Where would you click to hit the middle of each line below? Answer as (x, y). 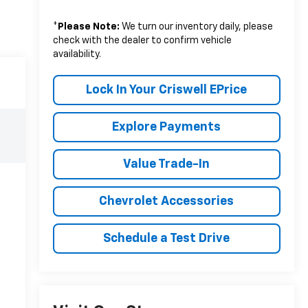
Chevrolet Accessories (167, 201)
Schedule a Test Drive (167, 238)
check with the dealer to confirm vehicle (142, 40)
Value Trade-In (167, 164)
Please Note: (88, 26)
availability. (77, 54)
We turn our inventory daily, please (196, 26)
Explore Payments (167, 127)
